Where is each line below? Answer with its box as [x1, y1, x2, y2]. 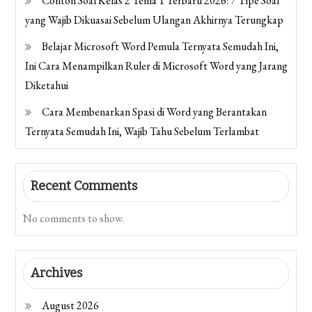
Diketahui [25, 77, 69, 93]
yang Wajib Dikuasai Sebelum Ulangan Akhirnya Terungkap [25, 12, 284, 27]
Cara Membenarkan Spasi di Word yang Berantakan [42, 104, 267, 119]
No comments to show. [23, 210, 125, 226]
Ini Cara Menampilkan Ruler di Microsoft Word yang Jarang [25, 58, 288, 73]
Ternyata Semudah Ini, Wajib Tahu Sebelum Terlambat [25, 123, 260, 139]
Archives [31, 265, 83, 281]
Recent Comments [31, 178, 138, 194]
